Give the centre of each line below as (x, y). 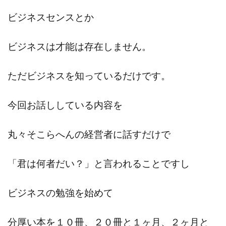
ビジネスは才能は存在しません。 (79, 46)
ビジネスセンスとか (51, 17)
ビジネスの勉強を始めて (60, 192)
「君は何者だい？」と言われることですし (99, 163)
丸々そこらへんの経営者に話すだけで (89, 134)
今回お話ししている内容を (65, 105)
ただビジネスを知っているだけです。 (89, 75)
